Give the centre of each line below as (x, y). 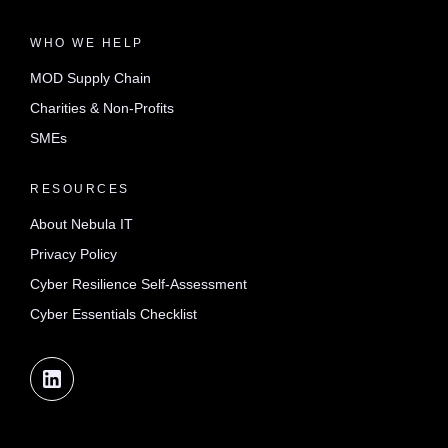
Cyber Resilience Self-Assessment (138, 283)
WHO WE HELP (87, 42)
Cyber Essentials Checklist (113, 313)
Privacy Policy (73, 253)
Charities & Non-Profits (102, 107)
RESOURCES (80, 188)
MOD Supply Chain (90, 77)
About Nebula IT (81, 223)
